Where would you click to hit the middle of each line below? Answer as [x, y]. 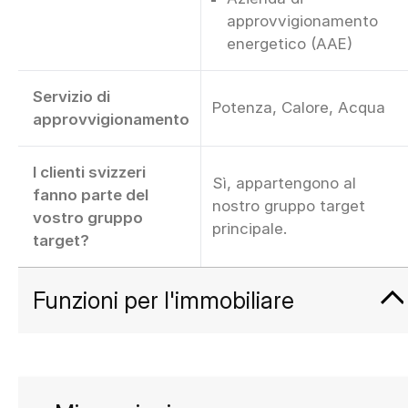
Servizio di [71, 97]
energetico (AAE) [290, 44]
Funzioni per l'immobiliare [163, 301]
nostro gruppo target [289, 206]
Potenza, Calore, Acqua [299, 108]
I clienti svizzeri [89, 173]
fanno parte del [91, 195]
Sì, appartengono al [284, 184]
